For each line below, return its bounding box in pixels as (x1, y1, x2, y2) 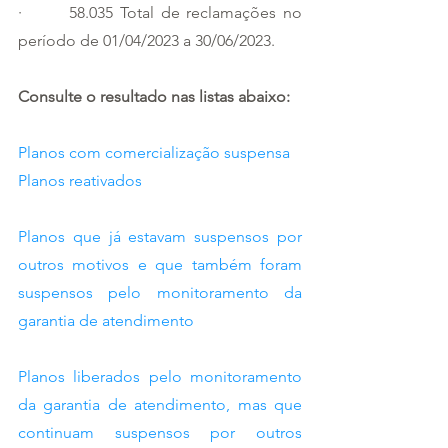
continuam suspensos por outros (18, 423, 302, 443)
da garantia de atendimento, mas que (18, 395, 302, 415)
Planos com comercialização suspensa (18, 143, 290, 163)
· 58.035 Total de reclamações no (18, 3, 302, 23)
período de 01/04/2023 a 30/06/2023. (18, 31, 275, 51)
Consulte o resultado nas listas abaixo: (18, 87, 290, 107)
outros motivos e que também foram (18, 255, 302, 275)
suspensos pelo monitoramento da (18, 283, 302, 303)
